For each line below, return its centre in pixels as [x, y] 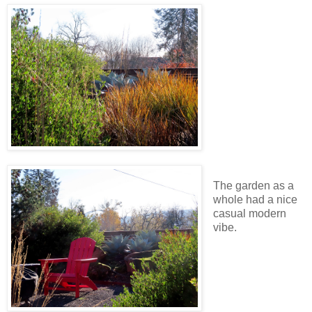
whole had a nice [255, 200]
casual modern [249, 214]
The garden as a [253, 186]
